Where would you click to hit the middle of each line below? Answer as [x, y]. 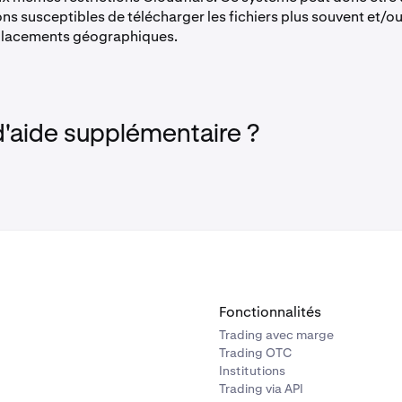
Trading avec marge [276, 335]
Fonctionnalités [270, 312]
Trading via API [261, 389]
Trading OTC [255, 353]
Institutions [252, 371]
